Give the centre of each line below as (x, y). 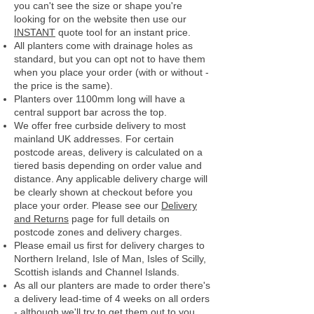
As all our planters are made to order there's (112, 285)
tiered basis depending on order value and (108, 165)
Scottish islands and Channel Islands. (97, 272)
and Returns (41, 219)
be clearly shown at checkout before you (103, 192)
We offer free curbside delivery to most (100, 125)
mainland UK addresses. (68, 139)
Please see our (127, 205)
